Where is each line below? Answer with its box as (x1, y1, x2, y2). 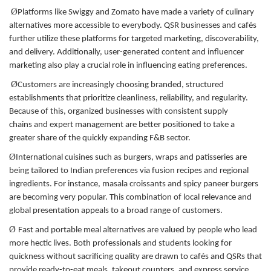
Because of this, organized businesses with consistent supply (9, 106, 228, 116)
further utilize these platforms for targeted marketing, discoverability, (9, 34, 259, 44)
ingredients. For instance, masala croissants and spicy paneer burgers (9, 179, 258, 189)
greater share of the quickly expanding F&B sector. (9, 133, 191, 143)
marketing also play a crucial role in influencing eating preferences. (9, 60, 247, 70)
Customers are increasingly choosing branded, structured (18, 80, 224, 90)
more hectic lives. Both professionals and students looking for (9, 238, 232, 248)
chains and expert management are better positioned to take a (9, 120, 235, 129)
